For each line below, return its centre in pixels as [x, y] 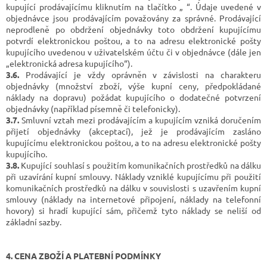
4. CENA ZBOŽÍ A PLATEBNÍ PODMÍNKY [83, 255]
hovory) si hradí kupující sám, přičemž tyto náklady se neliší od [133, 210]
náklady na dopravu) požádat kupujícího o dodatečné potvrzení [133, 97]
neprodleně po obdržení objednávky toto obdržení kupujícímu [133, 29]
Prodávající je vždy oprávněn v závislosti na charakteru [140, 74]
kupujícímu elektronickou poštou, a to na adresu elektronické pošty [133, 142]
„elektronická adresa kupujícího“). [69, 63]
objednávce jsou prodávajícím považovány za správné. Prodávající [133, 18]
